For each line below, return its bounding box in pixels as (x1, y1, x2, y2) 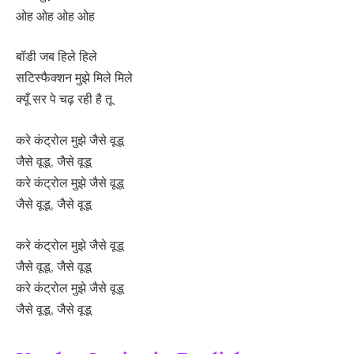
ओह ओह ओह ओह (16, 7, 95, 24)
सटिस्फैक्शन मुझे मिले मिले (16, 70, 133, 86)
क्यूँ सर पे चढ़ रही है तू (16, 91, 112, 107)
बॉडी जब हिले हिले (16, 48, 97, 65)
